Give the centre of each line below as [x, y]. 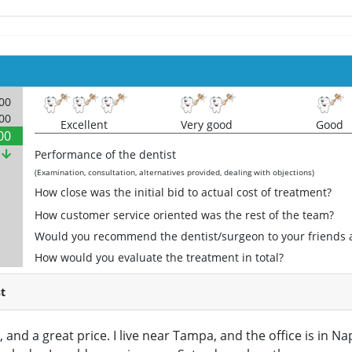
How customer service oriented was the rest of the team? [184, 215]
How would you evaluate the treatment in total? [159, 258]
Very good [207, 125]
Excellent [84, 125]
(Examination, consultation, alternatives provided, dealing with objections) [174, 173]
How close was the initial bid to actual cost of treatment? [183, 192]
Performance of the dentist [105, 155]
